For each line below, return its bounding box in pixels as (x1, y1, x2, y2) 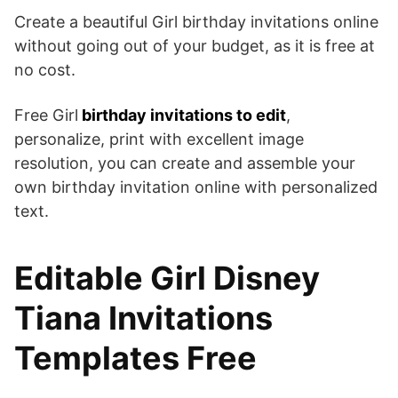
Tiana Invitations (14, 298, 273, 338)
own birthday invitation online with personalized (14, 178, 378, 197)
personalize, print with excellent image (14, 130, 304, 149)
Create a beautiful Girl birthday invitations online (14, 12, 378, 32)
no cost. (14, 60, 76, 80)
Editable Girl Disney (14, 259, 320, 298)
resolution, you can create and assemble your (14, 154, 355, 173)
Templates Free (14, 338, 257, 378)
